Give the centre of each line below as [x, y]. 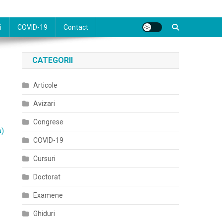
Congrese [49, 122]
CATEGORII [53, 60]
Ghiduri [44, 214]
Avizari [44, 104]
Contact [76, 27]
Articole [46, 85]
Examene [48, 195]
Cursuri [45, 159]
